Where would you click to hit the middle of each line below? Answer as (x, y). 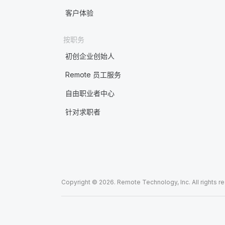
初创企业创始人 (90, 56)
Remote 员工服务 (93, 75)
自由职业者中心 (90, 93)
